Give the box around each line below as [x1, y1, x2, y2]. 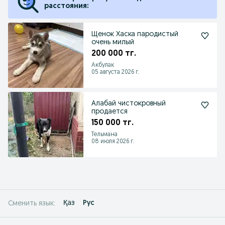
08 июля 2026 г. [91, 139, 135, 145]
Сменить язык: [8, 199, 55, 207]
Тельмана [91, 132, 118, 138]
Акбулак [91, 62, 115, 68]
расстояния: [44, 3, 88, 10]
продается [91, 108, 128, 116]
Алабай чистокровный [91, 100, 166, 107]
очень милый [91, 39, 134, 46]
